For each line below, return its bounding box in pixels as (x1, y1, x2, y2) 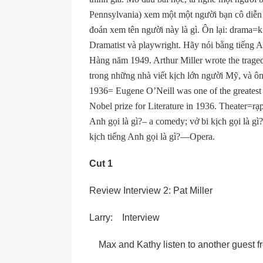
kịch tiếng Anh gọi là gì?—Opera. (89, 131, 215, 141)
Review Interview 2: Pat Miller (89, 186, 213, 195)
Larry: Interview (89, 213, 160, 222)
